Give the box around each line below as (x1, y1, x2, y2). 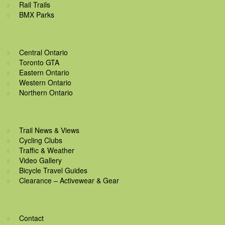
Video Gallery (19, 155, 62, 165)
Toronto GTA (19, 57, 59, 67)
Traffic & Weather (19, 145, 74, 155)
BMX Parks (19, 9, 54, 20)
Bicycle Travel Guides (19, 165, 87, 175)
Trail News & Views (19, 125, 79, 135)
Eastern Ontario (19, 67, 69, 77)
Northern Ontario (19, 87, 73, 97)
